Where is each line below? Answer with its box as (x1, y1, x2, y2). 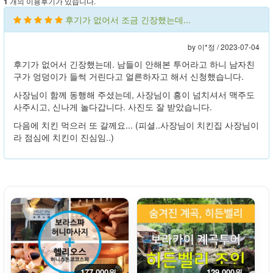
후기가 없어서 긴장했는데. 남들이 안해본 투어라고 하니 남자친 (13, 58, 255, 71)
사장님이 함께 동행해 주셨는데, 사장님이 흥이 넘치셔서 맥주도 (13, 88, 255, 101)
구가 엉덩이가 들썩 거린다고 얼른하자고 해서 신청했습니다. (13, 70, 244, 83)
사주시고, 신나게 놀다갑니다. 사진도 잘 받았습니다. (13, 101, 214, 113)
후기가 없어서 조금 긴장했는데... (65, 13, 191, 26)
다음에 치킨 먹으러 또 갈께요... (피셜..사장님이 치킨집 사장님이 (13, 119, 259, 132)
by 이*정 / (188, 41, 221, 52)
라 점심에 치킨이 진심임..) (13, 131, 114, 144)
